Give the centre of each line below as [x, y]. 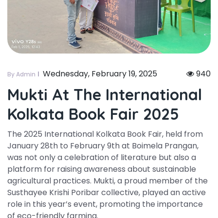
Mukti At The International [105, 94]
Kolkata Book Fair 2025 [93, 114]
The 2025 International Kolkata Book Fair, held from [105, 134]
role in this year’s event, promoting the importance [105, 204]
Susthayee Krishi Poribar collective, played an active [107, 192]
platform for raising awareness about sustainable [102, 169]
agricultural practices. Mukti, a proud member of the [108, 181]
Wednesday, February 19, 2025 [100, 73]
